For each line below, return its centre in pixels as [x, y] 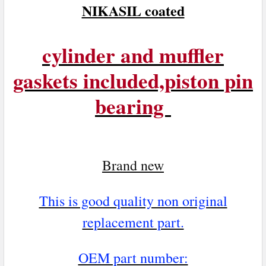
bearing [133, 106]
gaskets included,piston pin [133, 80]
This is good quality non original [133, 200]
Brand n [125, 165]
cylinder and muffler [133, 55]
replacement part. [133, 222]
